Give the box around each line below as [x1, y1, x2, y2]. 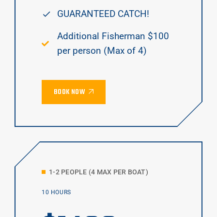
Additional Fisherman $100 [57, 31, 169, 42]
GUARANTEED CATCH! [57, 8, 149, 20]
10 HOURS [42, 189, 71, 196]
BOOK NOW [54, 86, 85, 98]
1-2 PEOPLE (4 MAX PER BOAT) [49, 168, 148, 176]
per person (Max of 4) [57, 45, 147, 57]
